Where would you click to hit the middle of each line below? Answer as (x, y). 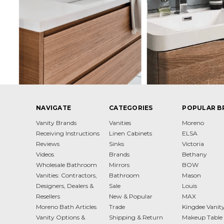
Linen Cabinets (131, 133)
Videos (45, 154)
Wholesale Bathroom (66, 164)
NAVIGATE (53, 107)
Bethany (195, 154)
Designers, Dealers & (65, 185)
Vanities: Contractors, (66, 175)
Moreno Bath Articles (66, 206)
